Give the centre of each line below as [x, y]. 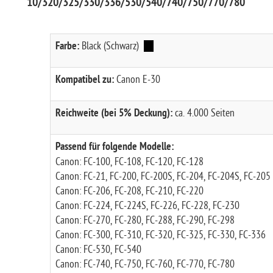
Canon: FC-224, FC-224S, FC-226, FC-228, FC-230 [147, 206]
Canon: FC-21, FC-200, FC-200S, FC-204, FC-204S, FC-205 [163, 176]
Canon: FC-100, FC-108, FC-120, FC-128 [129, 162]
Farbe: [67, 47]
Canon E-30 [137, 80]
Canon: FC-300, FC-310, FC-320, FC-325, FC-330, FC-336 [160, 235]
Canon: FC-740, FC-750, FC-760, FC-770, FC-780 [145, 264]
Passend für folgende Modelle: [114, 147]
